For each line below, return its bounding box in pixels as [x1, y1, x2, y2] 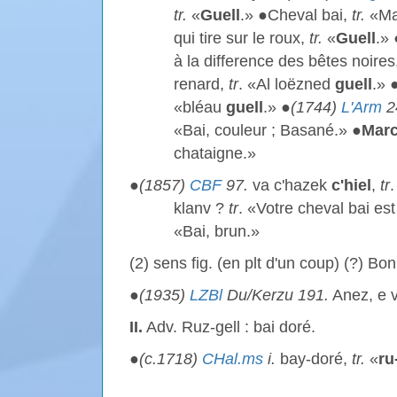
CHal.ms [202, 350, 263, 368]
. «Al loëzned [238, 75, 335, 93]
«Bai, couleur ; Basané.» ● [174, 121, 362, 139]
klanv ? [174, 199, 229, 217]
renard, [174, 75, 229, 93]
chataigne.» [174, 144, 256, 162]
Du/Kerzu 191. [222, 286, 329, 304]
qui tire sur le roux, [174, 29, 309, 47]
